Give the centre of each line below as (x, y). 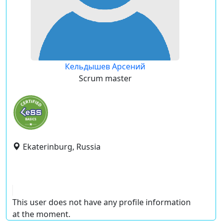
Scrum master (105, 78)
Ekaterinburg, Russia (62, 147)
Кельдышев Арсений (105, 66)
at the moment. (41, 214)
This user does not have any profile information (102, 202)
